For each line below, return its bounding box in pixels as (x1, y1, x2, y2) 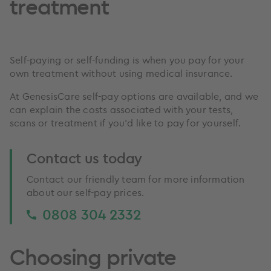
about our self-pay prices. (27, 186, 145, 198)
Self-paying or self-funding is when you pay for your (10, 53, 244, 66)
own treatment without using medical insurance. (10, 67, 233, 79)
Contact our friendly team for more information (27, 172, 245, 185)
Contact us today (27, 148, 143, 167)
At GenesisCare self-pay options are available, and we (10, 90, 259, 102)
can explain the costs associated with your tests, (10, 103, 233, 116)
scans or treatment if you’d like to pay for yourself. (10, 116, 241, 129)
